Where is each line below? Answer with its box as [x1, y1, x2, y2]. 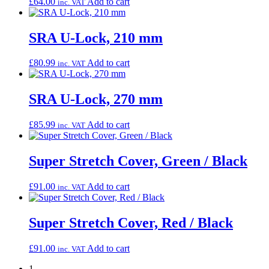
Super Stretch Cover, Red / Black [29, 214, 233, 231]
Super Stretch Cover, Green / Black [29, 153, 247, 169]
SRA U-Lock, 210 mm [29, 29, 163, 46]
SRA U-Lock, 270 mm [29, 91, 163, 107]
